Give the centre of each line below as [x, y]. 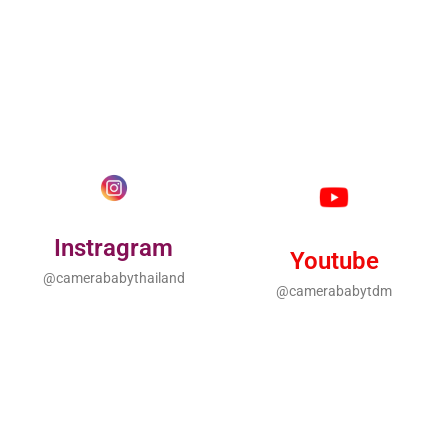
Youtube [334, 261]
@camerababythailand [113, 278]
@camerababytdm [334, 291]
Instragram [114, 248]
